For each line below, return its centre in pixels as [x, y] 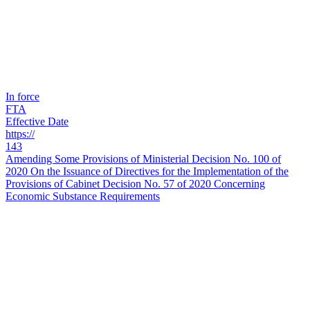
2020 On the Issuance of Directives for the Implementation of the [147, 172]
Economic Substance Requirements [83, 197]
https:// [20, 134]
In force [22, 97]
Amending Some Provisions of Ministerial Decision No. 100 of [143, 159]
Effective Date [37, 122]
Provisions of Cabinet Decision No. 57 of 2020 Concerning [135, 184]
